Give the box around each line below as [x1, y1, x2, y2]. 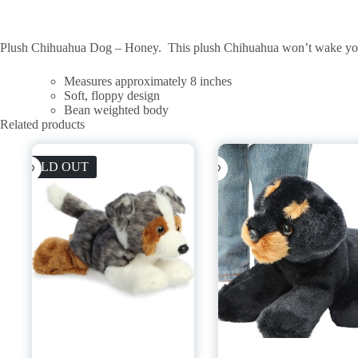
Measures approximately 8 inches [64, 74, 232, 88]
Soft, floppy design [64, 88, 160, 102]
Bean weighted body [64, 102, 169, 117]
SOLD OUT [24, 159, 89, 173]
